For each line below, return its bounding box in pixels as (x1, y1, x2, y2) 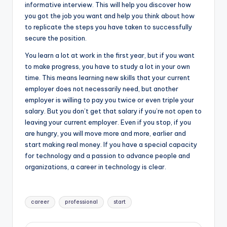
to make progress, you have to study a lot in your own (25, 62, 190, 71)
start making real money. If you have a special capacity (25, 140, 197, 149)
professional (64, 198, 98, 205)
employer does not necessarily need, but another (25, 85, 178, 93)
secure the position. (25, 34, 87, 43)
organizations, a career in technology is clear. (25, 163, 166, 171)
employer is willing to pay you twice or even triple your (25, 96, 194, 104)
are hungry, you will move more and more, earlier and (25, 129, 186, 138)
